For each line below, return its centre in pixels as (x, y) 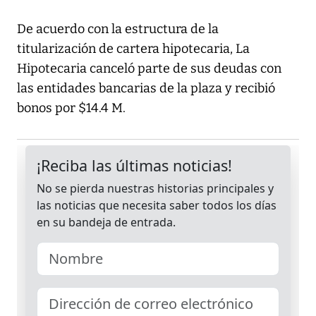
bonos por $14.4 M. (71, 108)
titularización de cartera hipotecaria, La (133, 49)
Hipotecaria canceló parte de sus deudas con (149, 69)
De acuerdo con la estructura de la (118, 29)
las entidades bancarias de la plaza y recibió (146, 89)
